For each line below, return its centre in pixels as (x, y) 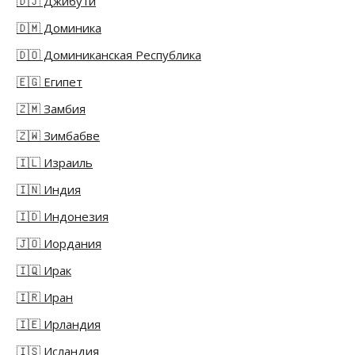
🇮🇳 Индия (49, 190)
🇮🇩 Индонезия (63, 217)
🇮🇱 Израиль (55, 163)
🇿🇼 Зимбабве (58, 136)
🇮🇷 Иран (45, 298)
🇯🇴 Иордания (59, 244)
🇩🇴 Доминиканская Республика (109, 55)
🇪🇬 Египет (50, 82)
